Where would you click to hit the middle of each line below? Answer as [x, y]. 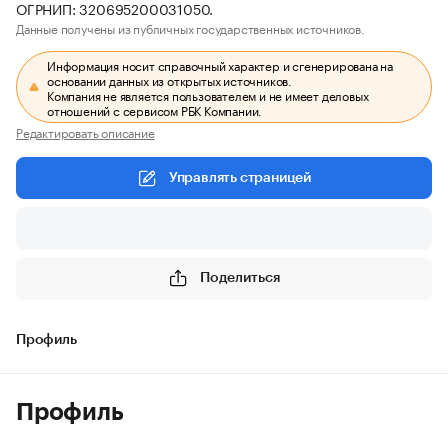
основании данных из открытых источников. [170, 79]
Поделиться [240, 277]
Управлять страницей [240, 178]
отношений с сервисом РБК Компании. [155, 109]
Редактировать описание [85, 131]
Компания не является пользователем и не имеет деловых [208, 94]
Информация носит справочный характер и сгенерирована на [220, 64]
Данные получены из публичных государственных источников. [190, 27]
